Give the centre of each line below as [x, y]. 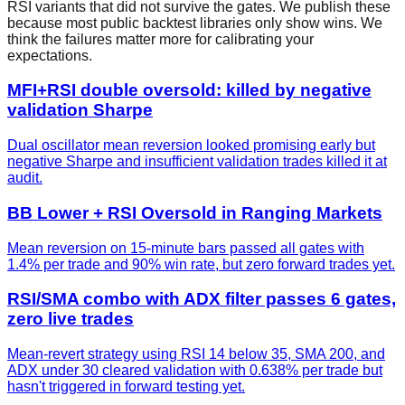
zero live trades [71, 319]
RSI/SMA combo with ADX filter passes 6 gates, [202, 299]
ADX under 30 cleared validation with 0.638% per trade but [195, 371]
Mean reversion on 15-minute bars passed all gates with [186, 248]
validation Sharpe [80, 110]
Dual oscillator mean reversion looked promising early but [191, 146]
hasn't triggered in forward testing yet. [126, 387]
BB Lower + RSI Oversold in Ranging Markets [195, 212]
